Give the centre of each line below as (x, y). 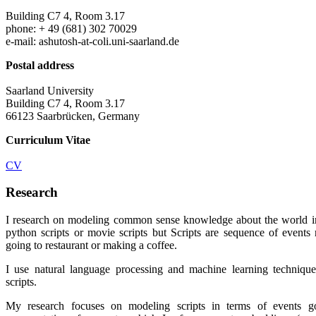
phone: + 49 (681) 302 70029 (71, 28)
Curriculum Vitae (48, 140)
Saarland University (50, 90)
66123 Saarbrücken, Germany (73, 116)
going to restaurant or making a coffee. (91, 245)
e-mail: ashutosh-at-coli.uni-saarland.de (92, 41)
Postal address (40, 65)
